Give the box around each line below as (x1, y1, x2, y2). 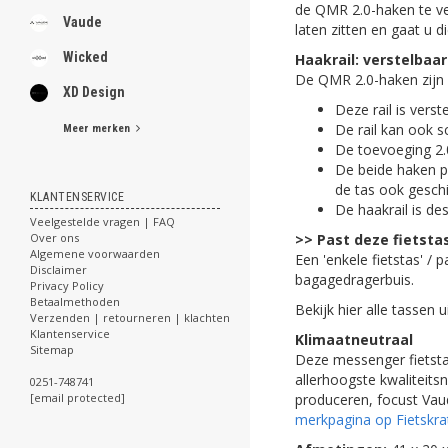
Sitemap (30, 342, 74, 357)
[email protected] (30, 390, 125, 405)
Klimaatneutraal (295, 329, 413, 349)
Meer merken (63, 122, 136, 135)
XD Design (63, 84, 125, 100)
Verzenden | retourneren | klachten (30, 310, 230, 325)
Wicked (63, 49, 108, 65)
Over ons (30, 230, 79, 245)
